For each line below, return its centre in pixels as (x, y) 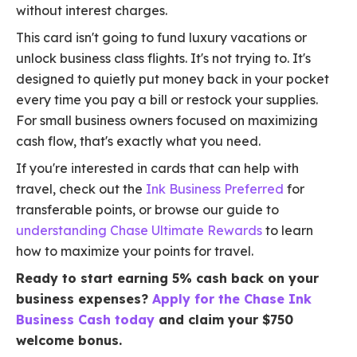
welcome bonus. (69, 341)
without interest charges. (92, 11)
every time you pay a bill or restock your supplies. (167, 100)
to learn (288, 231)
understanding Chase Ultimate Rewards (139, 231)
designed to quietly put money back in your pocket (173, 79)
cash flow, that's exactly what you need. (138, 141)
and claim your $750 (224, 320)
